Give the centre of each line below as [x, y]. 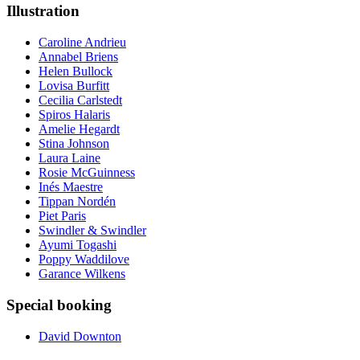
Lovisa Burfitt [74, 86]
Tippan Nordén [77, 202]
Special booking [59, 305]
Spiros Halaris [74, 115]
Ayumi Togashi [78, 245]
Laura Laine [70, 158]
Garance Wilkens [82, 274]
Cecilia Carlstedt [80, 100]
